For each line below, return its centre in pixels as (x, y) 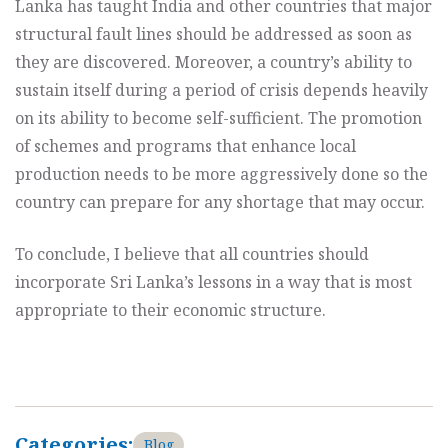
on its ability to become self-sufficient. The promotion (218, 117)
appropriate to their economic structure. (170, 309)
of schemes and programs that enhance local (185, 145)
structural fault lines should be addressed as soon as (213, 33)
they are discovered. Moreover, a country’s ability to (213, 61)
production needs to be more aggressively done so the (221, 173)
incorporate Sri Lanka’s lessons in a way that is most (213, 281)
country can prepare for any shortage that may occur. (220, 201)
